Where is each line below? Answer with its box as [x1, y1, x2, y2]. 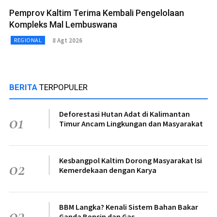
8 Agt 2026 [52, 36, 82, 45]
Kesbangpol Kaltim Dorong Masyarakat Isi [59, 155, 202, 166]
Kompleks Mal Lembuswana [9, 19, 117, 30]
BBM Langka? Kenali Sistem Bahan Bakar [59, 202, 198, 212]
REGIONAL [14, 36, 42, 44]
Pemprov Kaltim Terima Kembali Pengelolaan [9, 8, 184, 18]
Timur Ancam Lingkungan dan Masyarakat [59, 119, 203, 129]
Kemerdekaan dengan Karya [59, 165, 156, 175]
